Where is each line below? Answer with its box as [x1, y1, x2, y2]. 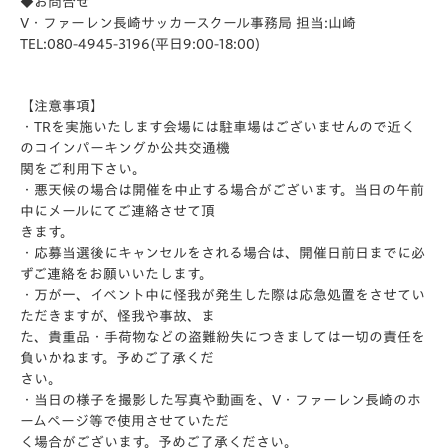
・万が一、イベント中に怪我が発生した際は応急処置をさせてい [20, 288, 425, 302]
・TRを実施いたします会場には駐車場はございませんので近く [20, 120, 415, 134]
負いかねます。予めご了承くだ [20, 351, 214, 365]
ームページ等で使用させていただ [20, 414, 229, 428]
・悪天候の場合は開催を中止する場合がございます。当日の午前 [20, 183, 424, 197]
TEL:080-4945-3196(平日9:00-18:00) [20, 37, 260, 51]
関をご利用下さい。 [20, 162, 146, 176]
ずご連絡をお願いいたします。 [20, 267, 213, 281]
